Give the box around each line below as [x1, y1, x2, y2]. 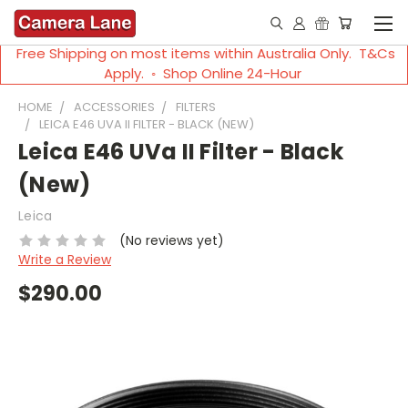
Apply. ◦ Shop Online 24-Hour [103, 64, 305, 83]
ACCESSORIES [74, 98, 155, 116]
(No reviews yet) [118, 230, 224, 250]
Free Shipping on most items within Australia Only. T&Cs [13, 44, 395, 63]
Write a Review [18, 250, 111, 269]
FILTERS [176, 98, 216, 116]
